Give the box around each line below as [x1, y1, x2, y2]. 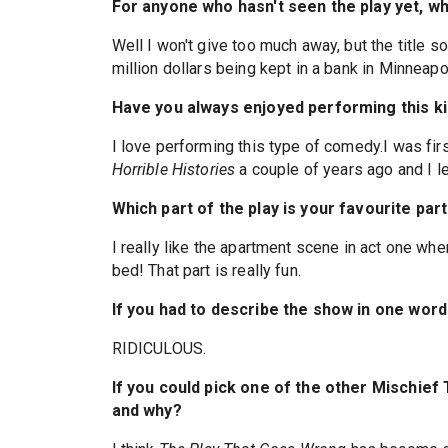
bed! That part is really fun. [111, 261, 301, 280]
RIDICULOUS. [111, 339, 211, 358]
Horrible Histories [111, 160, 236, 179]
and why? [111, 401, 182, 420]
